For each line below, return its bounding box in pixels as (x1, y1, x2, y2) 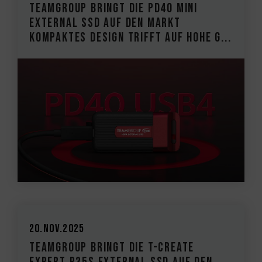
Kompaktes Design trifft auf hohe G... (29, 29, 232, 46)
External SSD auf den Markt (29, 15, 181, 31)
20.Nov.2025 (29, 222, 85, 236)
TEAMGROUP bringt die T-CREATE (29, 240, 195, 256)
